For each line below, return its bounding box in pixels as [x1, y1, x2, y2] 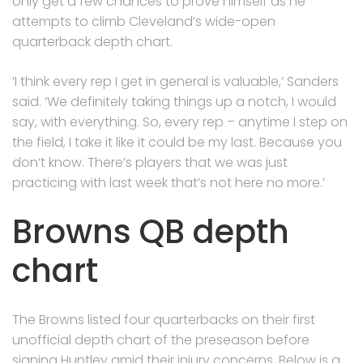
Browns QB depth [12, 208, 289, 254]
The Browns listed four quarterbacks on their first [12, 310, 315, 329]
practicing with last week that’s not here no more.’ [12, 173, 325, 192]
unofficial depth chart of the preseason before [12, 330, 310, 349]
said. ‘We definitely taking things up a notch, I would [12, 92, 336, 111]
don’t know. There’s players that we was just [12, 152, 288, 172]
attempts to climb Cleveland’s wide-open [12, 11, 275, 31]
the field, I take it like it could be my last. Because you [12, 132, 342, 152]
